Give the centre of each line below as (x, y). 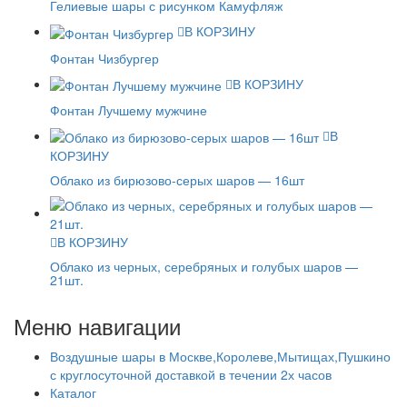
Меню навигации (97, 326)
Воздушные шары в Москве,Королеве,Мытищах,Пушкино (220, 357)
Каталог (73, 393)
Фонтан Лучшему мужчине (129, 109)
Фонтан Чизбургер (104, 58)
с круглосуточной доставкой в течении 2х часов (191, 375)
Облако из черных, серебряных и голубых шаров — (204, 267)
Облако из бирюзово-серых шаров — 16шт (177, 180)
